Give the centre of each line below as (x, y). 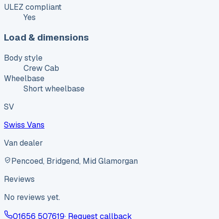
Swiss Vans (24, 125)
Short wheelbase (54, 89)
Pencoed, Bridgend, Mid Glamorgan (75, 161)
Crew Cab (41, 68)
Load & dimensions (46, 38)
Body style (23, 58)
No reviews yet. (32, 197)
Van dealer (23, 143)
